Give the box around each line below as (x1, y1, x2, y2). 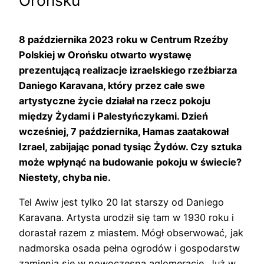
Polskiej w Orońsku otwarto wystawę (19, 48, 192, 61)
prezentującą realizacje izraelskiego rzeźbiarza (19, 64, 237, 76)
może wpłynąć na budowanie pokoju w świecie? (19, 156, 242, 168)
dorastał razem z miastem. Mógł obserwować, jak (19, 227, 243, 239)
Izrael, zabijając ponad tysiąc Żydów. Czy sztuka (19, 140, 242, 153)
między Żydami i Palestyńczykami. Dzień (19, 110, 208, 122)
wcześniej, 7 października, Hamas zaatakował (19, 125, 229, 137)
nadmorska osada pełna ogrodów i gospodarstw (19, 242, 240, 255)
